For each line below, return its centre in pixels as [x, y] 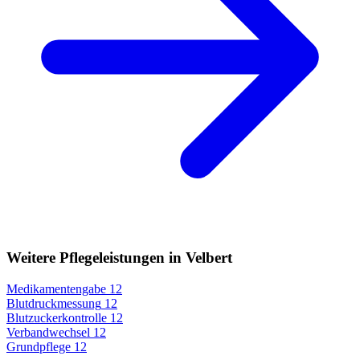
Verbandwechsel [48, 332]
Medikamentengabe [56, 288]
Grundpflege [39, 346]
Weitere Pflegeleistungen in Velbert [119, 257]
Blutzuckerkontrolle [57, 317]
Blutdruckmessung [54, 303]
